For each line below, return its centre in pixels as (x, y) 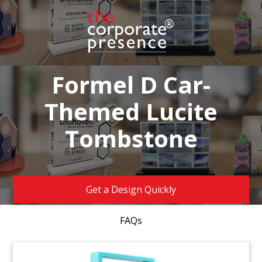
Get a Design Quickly (131, 190)
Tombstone (131, 139)
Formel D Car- (131, 85)
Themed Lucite (131, 112)
